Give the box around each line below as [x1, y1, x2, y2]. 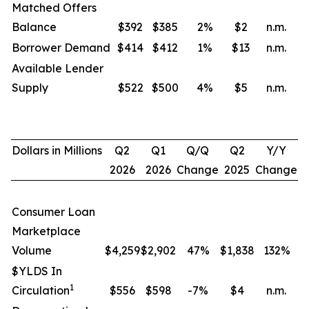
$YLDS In [12, 264, 62, 278]
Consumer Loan [12, 205, 95, 219]
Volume [12, 243, 52, 257]
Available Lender [12, 61, 103, 75]
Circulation [12, 283, 70, 297]
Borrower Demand [12, 41, 110, 54]
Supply [12, 81, 48, 94]
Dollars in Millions [12, 143, 102, 157]
